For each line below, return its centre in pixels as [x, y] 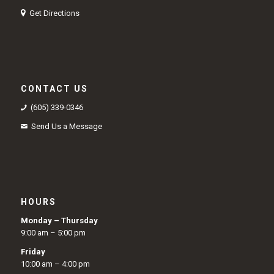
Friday [33, 251]
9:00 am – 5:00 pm [53, 232]
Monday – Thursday [59, 220]
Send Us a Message [67, 126]
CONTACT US [54, 88]
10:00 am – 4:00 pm [55, 264]
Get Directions [55, 13]
